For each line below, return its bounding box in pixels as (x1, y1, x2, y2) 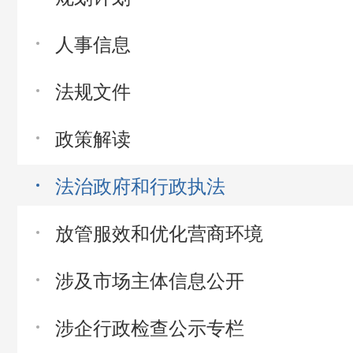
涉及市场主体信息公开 (55, 266, 244, 293)
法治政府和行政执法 (55, 171, 225, 199)
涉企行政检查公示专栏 (55, 313, 244, 340)
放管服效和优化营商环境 (55, 218, 263, 246)
